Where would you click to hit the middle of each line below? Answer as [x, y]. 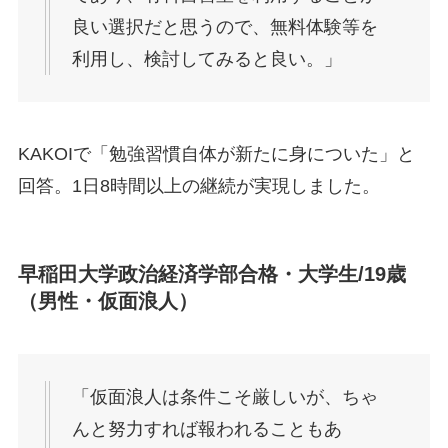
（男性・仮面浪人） [107, 300]
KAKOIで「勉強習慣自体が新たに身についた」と [216, 153]
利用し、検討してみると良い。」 [206, 58]
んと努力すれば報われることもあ [206, 429]
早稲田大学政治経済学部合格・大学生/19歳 [211, 273]
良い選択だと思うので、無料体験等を [224, 26]
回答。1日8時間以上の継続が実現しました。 [198, 185]
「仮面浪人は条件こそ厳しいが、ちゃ [224, 397]
